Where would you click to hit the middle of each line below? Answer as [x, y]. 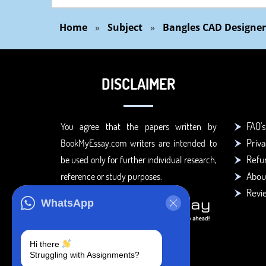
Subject [125, 28]
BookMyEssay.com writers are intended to [139, 143]
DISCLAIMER [139, 84]
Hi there [46, 244]
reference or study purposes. [111, 176]
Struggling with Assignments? [85, 255]
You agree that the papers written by [139, 126]
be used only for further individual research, [139, 160]
